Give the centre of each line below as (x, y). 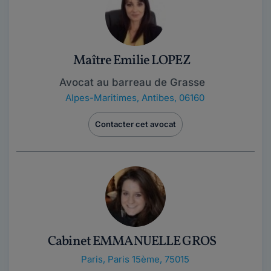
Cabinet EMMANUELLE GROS (132, 242)
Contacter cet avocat (135, 124)
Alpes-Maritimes (101, 98)
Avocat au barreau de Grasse (132, 82)
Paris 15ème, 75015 (148, 259)
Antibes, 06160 (173, 98)
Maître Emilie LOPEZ (132, 61)
